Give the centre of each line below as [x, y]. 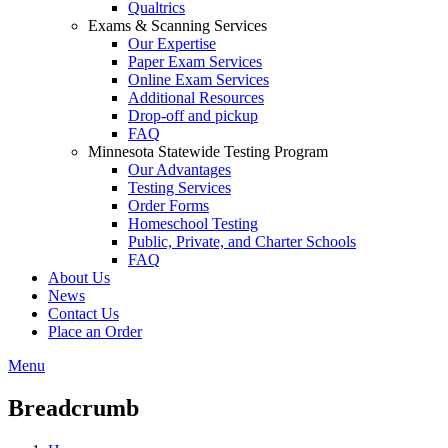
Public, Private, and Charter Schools [242, 241]
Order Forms [168, 205]
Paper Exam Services [195, 61]
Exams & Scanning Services [177, 25]
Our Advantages [179, 169]
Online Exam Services [198, 79]
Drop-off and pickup [193, 115]
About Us [79, 277]
